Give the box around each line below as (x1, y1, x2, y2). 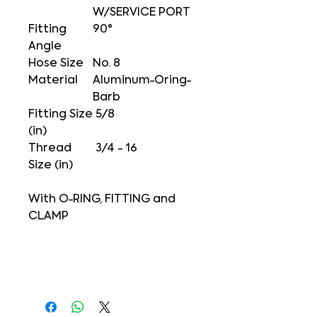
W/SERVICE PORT (93, 7, 193, 18)
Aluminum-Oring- (93, 75, 192, 86)
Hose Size (28, 58, 83, 69)
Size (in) (28, 160, 73, 171)
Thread (28, 143, 71, 154)
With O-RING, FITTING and (28, 194, 175, 205)
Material (28, 75, 78, 86)
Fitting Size (28, 109, 93, 120)
